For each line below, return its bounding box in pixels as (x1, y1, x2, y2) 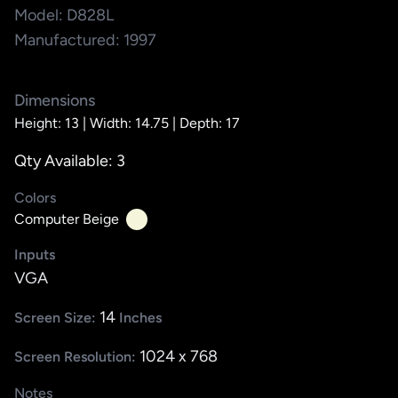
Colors (14, 188, 56, 206)
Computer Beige (14, 210, 119, 227)
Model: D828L (14, 4, 114, 25)
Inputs (14, 245, 55, 263)
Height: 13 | (14, 114, 90, 131)
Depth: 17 (179, 114, 240, 131)
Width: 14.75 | (90, 114, 179, 131)
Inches (115, 308, 162, 326)
